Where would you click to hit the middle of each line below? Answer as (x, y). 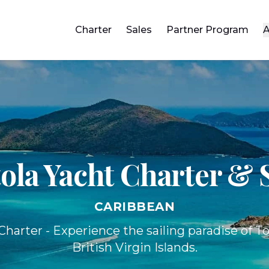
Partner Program (207, 30)
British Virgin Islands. (134, 247)
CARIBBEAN (134, 206)
